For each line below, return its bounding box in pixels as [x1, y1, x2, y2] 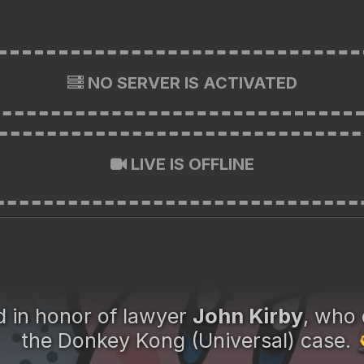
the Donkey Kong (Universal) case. [21, 328, 357, 353]
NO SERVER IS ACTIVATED [83, 72, 297, 93]
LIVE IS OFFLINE [126, 154, 254, 174]
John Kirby [193, 304, 303, 329]
